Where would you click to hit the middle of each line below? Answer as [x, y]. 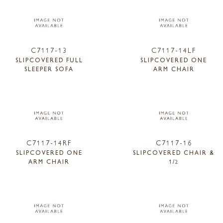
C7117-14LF [174, 50]
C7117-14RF [49, 143]
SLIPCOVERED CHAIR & [174, 153]
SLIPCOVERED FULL [49, 59]
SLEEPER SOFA [49, 68]
